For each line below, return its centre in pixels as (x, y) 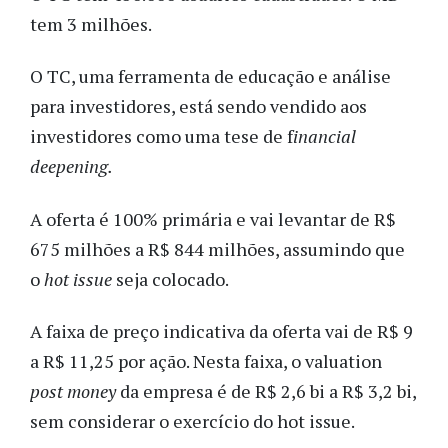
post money (73, 391)
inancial (324, 136)
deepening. (71, 166)
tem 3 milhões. (91, 23)
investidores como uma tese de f (161, 136)
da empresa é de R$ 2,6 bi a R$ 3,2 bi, (266, 391)
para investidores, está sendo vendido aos (198, 106)
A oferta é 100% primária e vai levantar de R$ (213, 218)
